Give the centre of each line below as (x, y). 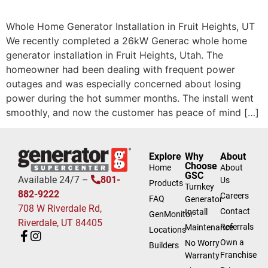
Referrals (237, 227)
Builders (164, 246)
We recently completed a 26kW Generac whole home (127, 41)
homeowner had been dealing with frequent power (121, 69)
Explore (165, 157)
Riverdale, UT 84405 (60, 223)
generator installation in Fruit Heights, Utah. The (115, 55)
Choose (201, 166)
